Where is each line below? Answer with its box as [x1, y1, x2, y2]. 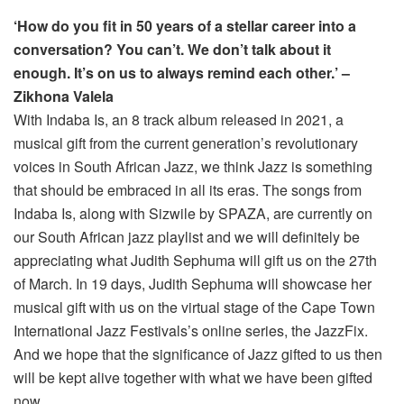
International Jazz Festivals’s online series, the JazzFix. [14, 319, 368, 341]
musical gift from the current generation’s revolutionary [14, 132, 358, 153]
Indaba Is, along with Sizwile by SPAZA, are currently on [14, 202, 372, 224]
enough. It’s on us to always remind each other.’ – [14, 61, 350, 83]
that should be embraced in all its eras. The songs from [14, 179, 362, 200]
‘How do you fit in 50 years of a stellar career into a [14, 14, 356, 36]
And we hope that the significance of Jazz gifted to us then [14, 343, 382, 364]
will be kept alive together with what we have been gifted [14, 366, 372, 388]
